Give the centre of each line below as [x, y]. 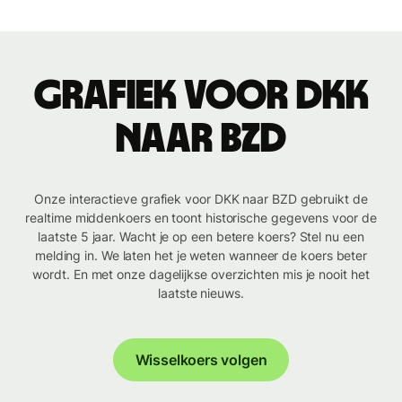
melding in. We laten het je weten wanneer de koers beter [201, 256]
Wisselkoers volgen [201, 360]
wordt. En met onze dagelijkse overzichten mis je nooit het [201, 275]
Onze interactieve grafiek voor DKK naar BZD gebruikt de [201, 199]
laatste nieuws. [201, 293]
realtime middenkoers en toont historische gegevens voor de [201, 218]
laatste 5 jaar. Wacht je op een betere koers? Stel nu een [201, 237]
